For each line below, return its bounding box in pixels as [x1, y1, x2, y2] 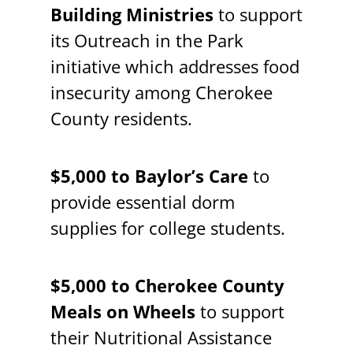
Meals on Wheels [50, 299, 195, 324]
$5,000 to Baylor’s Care [50, 163, 248, 188]
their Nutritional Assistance [50, 325, 272, 350]
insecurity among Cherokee [50, 80, 273, 105]
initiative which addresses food [50, 54, 299, 79]
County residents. [50, 106, 192, 131]
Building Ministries [50, 2, 214, 27]
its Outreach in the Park [50, 28, 243, 53]
